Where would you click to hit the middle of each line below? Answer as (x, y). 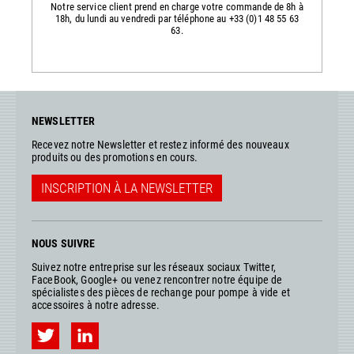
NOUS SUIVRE (64, 243)
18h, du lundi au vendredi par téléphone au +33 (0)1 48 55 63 (177, 18)
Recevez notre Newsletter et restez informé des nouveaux (160, 144)
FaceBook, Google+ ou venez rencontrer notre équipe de (157, 279)
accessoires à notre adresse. (96, 305)
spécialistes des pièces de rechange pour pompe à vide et (161, 292)
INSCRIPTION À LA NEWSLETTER (127, 188)
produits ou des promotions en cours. (115, 157)
